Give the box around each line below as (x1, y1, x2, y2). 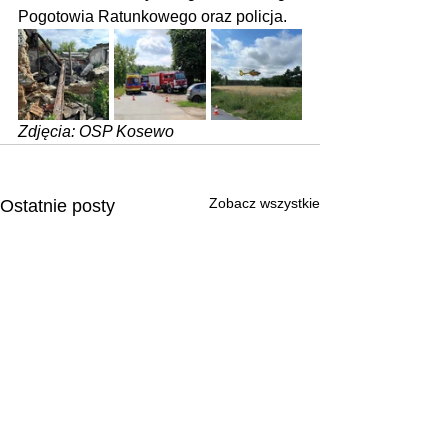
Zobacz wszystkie (209, 195, 320, 211)
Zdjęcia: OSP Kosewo (18, 123, 174, 140)
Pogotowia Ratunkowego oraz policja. (18, 8, 287, 25)
